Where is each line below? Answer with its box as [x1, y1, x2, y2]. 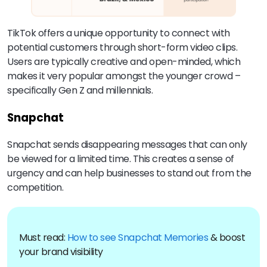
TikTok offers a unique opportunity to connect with [7, 26, 230, 41]
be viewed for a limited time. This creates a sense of [7, 151, 234, 166]
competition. [7, 180, 64, 194]
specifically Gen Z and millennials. [7, 83, 153, 98]
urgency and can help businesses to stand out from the [7, 166, 252, 180]
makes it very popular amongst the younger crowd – [7, 69, 241, 83]
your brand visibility [19, 244, 103, 259]
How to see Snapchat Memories [67, 230, 209, 244]
